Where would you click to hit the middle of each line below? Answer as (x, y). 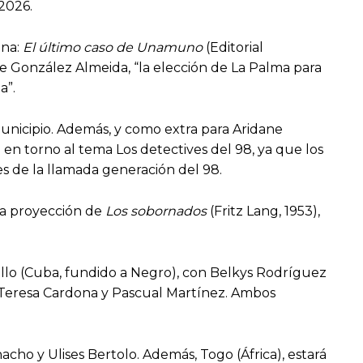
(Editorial (233, 48)
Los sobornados (156, 211)
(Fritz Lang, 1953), (263, 211)
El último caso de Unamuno (113, 48)
